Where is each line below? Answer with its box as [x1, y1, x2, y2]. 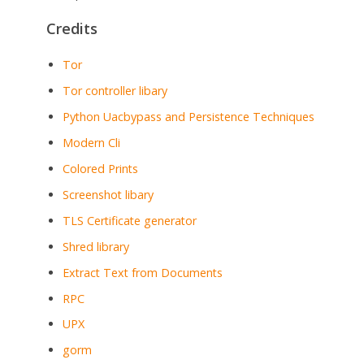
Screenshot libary [62, 186, 154, 202]
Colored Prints [62, 160, 138, 176]
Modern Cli [62, 134, 120, 150]
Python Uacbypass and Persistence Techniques [62, 108, 314, 124]
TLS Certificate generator [62, 212, 197, 228]
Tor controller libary [62, 82, 167, 98]
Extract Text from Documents [62, 264, 223, 280]
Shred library [62, 238, 129, 254]
